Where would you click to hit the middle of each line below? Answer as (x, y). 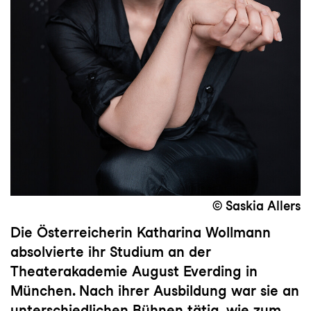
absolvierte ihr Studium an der (111, 252)
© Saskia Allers (257, 206)
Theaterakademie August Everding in (134, 271)
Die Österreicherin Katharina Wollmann (141, 232)
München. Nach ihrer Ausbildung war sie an (155, 291)
